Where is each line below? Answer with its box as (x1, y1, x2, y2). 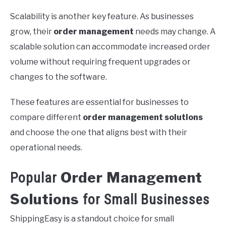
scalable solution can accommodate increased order (10, 41, 210, 51)
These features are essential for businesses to (10, 97, 189, 107)
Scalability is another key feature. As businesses (10, 11, 194, 21)
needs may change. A (134, 26, 216, 36)
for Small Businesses (79, 191, 210, 208)
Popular (10, 169, 61, 186)
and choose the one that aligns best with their (10, 127, 187, 137)
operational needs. (10, 142, 82, 152)
